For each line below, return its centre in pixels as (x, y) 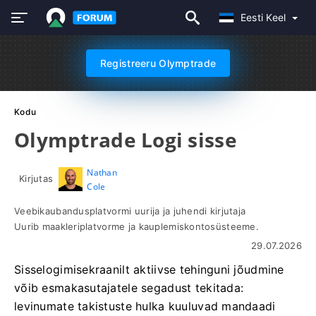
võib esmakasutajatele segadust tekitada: (129, 288)
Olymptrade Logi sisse (126, 140)
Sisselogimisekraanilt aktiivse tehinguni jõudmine (149, 269)
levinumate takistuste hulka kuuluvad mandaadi (145, 306)
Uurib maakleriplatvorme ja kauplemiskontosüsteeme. (136, 226)
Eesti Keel (265, 17)
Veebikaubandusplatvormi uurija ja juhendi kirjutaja (130, 211)
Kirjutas (36, 178)
